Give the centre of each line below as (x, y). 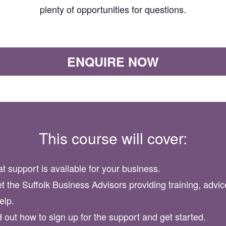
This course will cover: (113, 138)
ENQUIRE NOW (113, 62)
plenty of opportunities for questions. (113, 9)
